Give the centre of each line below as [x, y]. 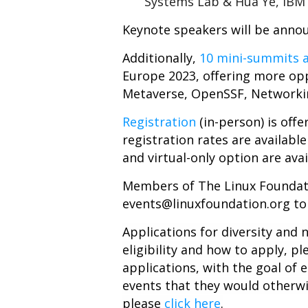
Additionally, [161, 58]
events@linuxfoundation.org [206, 203]
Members [151, 186]
